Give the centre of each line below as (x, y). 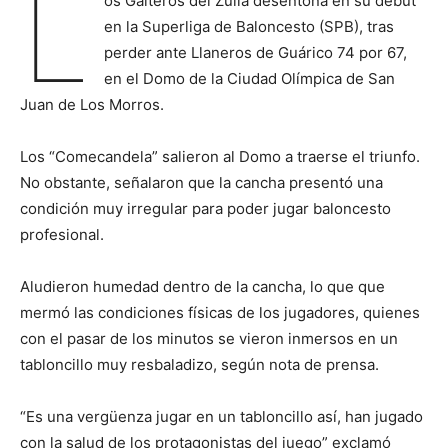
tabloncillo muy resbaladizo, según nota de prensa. (199, 365)
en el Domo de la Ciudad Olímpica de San (249, 79)
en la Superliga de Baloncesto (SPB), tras (248, 27)
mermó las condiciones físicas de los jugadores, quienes (220, 313)
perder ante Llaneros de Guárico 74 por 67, (255, 53)
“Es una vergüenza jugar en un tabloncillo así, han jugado (221, 417)
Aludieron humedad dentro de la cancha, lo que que (202, 287)
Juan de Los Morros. (92, 105)
